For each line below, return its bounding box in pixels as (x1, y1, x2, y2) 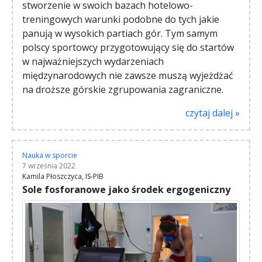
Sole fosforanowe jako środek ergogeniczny (22, 183, 230, 196)
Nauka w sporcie (22, 150, 77, 161)
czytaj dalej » (185, 106, 240, 120)
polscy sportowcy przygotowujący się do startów (22, 41, 234, 54)
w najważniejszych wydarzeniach (22, 55, 164, 68)
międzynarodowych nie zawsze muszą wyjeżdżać (22, 69, 233, 82)
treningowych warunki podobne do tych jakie (22, 13, 219, 26)
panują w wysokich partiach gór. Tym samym (22, 27, 218, 40)
